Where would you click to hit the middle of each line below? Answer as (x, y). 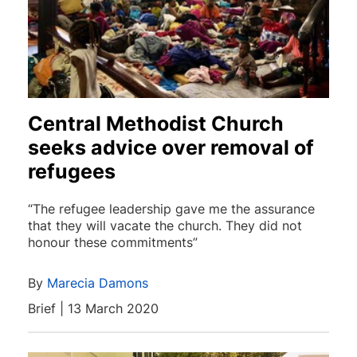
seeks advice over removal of (171, 147)
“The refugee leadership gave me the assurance (171, 208)
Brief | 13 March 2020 (93, 308)
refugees (72, 171)
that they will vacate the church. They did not (165, 225)
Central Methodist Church (156, 123)
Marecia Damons (98, 282)
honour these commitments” (113, 242)
